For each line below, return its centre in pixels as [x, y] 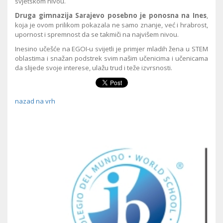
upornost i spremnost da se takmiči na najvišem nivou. [97, 34]
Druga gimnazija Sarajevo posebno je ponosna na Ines [111, 15]
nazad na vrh [35, 101]
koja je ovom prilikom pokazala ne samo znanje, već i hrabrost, [111, 25]
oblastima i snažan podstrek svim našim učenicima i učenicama [111, 58]
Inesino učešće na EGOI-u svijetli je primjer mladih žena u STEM [111, 49]
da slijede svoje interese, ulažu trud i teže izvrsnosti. [94, 67]
